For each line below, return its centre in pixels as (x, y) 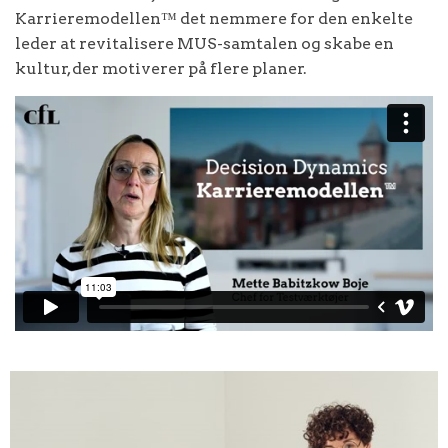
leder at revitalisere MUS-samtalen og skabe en (204, 43)
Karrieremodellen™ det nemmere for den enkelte (214, 18)
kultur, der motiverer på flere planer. (161, 68)
